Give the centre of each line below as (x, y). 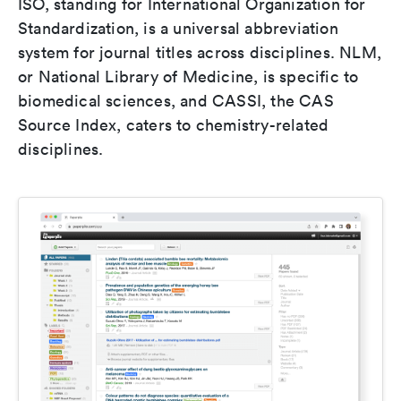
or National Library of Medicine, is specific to (188, 77)
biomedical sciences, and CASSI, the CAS (176, 101)
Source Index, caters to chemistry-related (174, 125)
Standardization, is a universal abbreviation (178, 29)
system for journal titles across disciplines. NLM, (200, 53)
